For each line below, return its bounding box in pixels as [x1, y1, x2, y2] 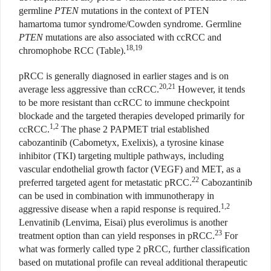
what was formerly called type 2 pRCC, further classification [19, 244, 250, 255]
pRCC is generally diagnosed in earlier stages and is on [19, 71, 229, 82]
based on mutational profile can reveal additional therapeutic [19, 257, 247, 268]
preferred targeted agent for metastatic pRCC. [19, 177, 192, 188]
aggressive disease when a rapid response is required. [19, 204, 221, 215]
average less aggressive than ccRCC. [19, 84, 159, 95]
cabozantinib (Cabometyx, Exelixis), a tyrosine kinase [19, 137, 224, 148]
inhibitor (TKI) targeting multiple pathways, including [19, 151, 224, 162]
